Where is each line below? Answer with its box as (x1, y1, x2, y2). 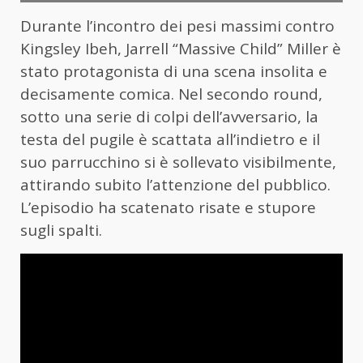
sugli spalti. (20, 220, 102, 241)
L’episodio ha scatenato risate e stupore (20, 197, 316, 219)
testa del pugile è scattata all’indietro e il (20, 129, 320, 151)
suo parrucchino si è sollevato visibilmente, (20, 152, 336, 173)
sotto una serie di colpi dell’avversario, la (20, 106, 318, 128)
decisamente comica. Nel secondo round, (20, 83, 322, 105)
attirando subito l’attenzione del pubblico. (20, 174, 331, 196)
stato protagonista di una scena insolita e (20, 61, 327, 83)
